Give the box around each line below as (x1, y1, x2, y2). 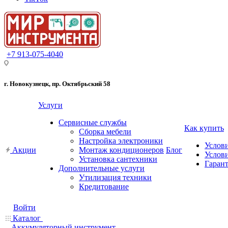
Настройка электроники (79, 136, 163, 145)
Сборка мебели (79, 127, 131, 136)
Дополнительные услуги (59, 163, 145, 173)
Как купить (184, 123, 224, 132)
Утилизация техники (79, 173, 152, 182)
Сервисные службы (59, 118, 127, 127)
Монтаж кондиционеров (79, 145, 164, 154)
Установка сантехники (79, 154, 157, 163)
